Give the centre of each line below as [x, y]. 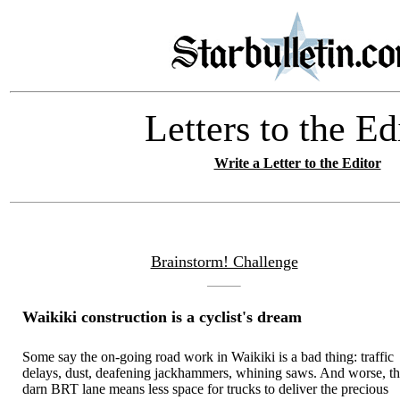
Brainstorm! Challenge [224, 262]
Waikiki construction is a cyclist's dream [162, 317]
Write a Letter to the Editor [297, 163]
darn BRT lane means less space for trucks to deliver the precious [206, 388]
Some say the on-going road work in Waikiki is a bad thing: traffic [208, 356]
